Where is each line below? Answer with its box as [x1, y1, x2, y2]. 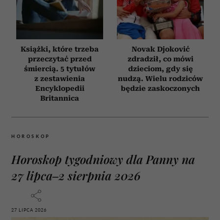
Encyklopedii [35, 84, 84, 92]
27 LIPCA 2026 [11, 207, 47, 213]
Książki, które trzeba [21, 45, 99, 53]
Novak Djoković [131, 45, 190, 53]
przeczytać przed [27, 55, 92, 63]
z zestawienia [34, 74, 85, 82]
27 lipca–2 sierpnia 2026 [11, 167, 140, 183]
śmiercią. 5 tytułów [24, 64, 95, 73]
